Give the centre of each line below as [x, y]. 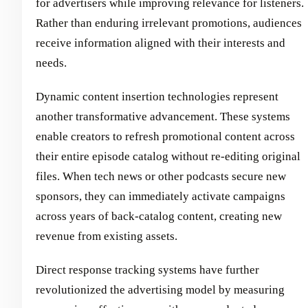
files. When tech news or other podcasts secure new [161, 177]
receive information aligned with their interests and [161, 43]
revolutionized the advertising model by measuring [160, 290]
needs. [51, 63]
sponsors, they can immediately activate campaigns [161, 197]
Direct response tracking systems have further [147, 270]
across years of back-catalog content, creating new [159, 217]
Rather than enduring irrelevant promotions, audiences [169, 23]
